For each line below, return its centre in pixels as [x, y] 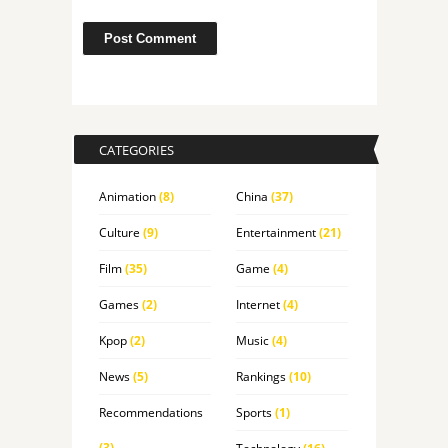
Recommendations [150, 413]
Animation [127, 197]
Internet [257, 305]
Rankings [260, 377]
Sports [253, 413]
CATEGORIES [136, 150]
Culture [119, 233]
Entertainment [275, 233]
